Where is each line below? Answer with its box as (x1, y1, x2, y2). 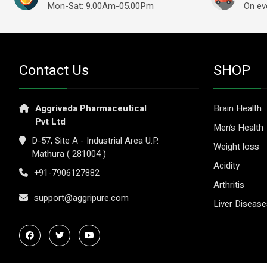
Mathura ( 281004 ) (32, 147, 106, 161)
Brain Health (213, 102, 262, 116)
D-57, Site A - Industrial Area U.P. (32, 134, 159, 148)
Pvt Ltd (35, 115, 66, 129)
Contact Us (19, 60, 89, 82)
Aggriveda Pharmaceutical (35, 102, 147, 116)
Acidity (213, 159, 240, 173)
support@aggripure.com (34, 191, 129, 205)
